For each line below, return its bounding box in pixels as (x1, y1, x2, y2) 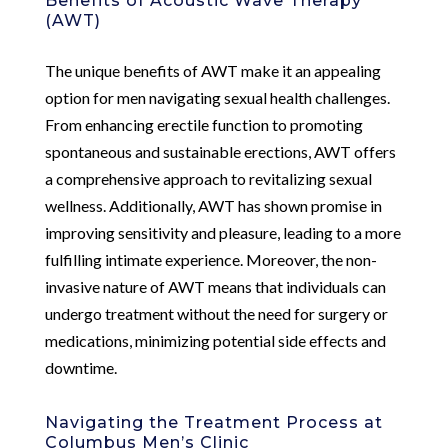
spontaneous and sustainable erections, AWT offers (44, 141, 396, 161)
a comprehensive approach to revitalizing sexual (44, 168, 372, 188)
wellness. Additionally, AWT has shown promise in (44, 195, 382, 215)
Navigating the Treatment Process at (44, 412, 383, 432)
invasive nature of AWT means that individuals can (44, 276, 386, 296)
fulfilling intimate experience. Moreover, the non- (44, 249, 377, 269)
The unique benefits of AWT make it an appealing (44, 60, 381, 80)
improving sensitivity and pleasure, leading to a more (44, 222, 401, 242)
